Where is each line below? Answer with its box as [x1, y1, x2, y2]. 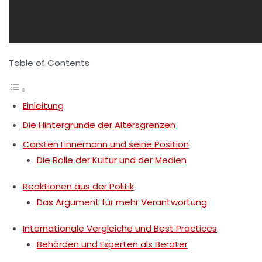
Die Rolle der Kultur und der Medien [37, 154, 187, 166]
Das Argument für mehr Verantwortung [37, 196, 207, 208]
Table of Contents [9, 57, 89, 69]
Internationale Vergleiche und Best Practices [23, 222, 217, 235]
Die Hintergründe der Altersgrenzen [23, 119, 175, 131]
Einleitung [23, 99, 64, 112]
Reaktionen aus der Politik [23, 180, 134, 192]
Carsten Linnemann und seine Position [23, 138, 189, 150]
